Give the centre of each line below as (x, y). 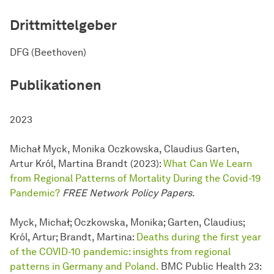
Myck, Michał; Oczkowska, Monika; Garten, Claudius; (127, 223)
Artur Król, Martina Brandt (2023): (87, 164)
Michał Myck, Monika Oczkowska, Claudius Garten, (124, 149)
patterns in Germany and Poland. (84, 267)
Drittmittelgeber (63, 25)
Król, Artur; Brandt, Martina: (73, 237)
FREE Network (95, 193)
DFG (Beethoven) (48, 53)
